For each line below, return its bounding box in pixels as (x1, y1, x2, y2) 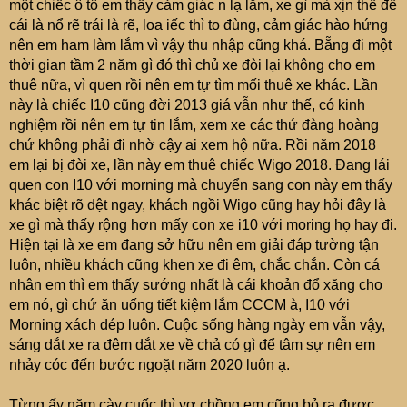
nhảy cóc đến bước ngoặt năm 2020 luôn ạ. (9, 357, 290, 372)
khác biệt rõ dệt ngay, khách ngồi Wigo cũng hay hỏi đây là (9, 197, 386, 213)
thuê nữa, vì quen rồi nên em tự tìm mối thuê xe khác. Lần (9, 77, 378, 93)
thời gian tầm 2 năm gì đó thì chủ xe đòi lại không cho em (9, 57, 375, 73)
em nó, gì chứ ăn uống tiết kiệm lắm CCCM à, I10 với (9, 297, 350, 313)
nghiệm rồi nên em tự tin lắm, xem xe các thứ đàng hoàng (9, 117, 379, 133)
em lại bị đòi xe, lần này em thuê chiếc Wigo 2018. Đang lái (9, 157, 390, 173)
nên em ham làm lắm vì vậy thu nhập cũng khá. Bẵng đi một (9, 37, 392, 53)
